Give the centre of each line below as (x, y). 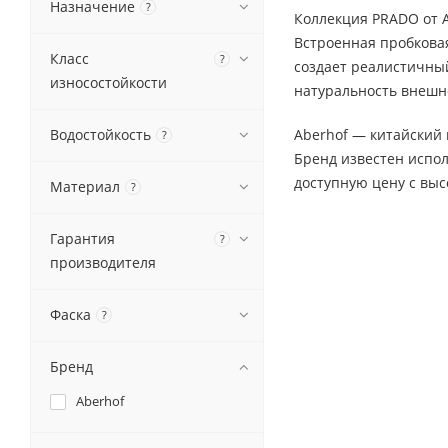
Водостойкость (100, 134)
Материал (85, 186)
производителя (103, 262)
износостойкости (108, 82)
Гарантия (82, 238)
